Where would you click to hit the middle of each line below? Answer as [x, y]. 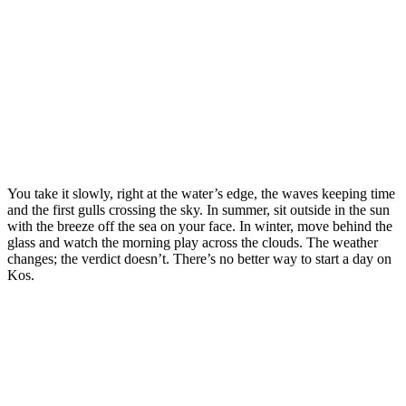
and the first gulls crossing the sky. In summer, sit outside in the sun [198, 209]
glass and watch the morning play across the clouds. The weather [193, 242]
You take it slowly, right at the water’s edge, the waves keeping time [201, 193]
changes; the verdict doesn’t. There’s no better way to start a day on [199, 258]
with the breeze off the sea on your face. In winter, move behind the [200, 226]
